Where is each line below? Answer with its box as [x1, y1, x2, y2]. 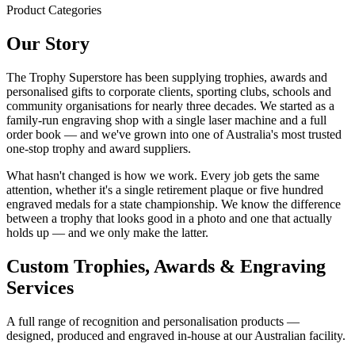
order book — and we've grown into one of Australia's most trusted [6, 127, 342, 141]
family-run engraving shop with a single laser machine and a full [6, 113, 326, 127]
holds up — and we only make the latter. [6, 225, 208, 239]
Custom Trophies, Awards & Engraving [6, 255, 326, 277]
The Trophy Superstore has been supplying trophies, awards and [6, 70, 327, 84]
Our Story [6, 32, 90, 54]
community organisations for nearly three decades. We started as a [6, 98, 334, 113]
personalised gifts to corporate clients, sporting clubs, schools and [6, 84, 331, 98]
